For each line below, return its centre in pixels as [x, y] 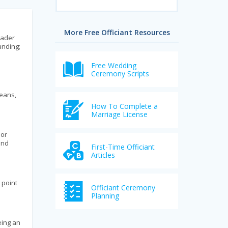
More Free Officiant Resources [117, 33]
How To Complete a [125, 106]
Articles [103, 155]
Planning [105, 196]
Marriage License [120, 115]
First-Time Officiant [123, 147]
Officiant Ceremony [123, 188]
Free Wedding [114, 66]
